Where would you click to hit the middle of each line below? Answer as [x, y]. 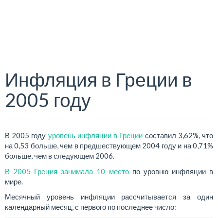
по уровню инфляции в [171, 171]
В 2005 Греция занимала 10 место [67, 171]
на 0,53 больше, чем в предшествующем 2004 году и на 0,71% [109, 145]
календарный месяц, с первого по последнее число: [91, 207]
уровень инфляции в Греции [95, 135]
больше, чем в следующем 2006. [60, 156]
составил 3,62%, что [178, 135]
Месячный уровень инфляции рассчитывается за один [109, 197]
